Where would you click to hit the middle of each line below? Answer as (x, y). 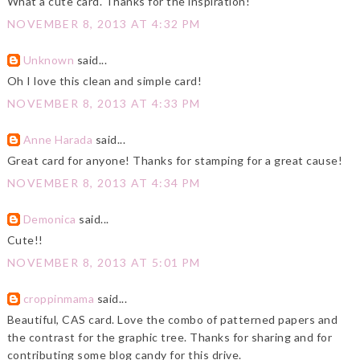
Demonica (49, 219)
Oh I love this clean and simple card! (104, 81)
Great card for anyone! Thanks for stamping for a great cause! (175, 161)
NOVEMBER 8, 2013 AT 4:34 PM (104, 183)
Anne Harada (58, 140)
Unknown (49, 60)
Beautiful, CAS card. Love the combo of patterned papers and (172, 320)
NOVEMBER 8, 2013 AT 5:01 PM (104, 263)
